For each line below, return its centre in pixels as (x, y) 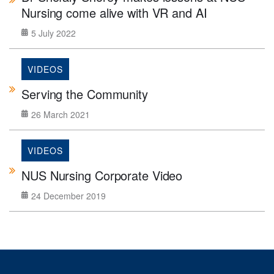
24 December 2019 (68, 196)
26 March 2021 (61, 114)
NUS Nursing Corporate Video (102, 175)
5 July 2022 (54, 33)
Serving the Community (85, 94)
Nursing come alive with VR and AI (114, 13)
